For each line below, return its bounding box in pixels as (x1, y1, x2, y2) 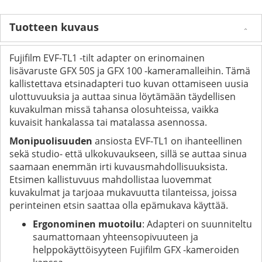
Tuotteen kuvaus (9, 19, 99, 34)
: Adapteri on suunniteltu (142, 217, 252, 230)
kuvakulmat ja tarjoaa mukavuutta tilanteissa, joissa (9, 185, 237, 199)
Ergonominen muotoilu (33, 217, 142, 230)
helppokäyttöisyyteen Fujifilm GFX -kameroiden (33, 243, 239, 256)
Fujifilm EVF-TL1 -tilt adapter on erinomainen (9, 51, 205, 64)
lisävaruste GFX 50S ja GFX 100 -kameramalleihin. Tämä (9, 64, 250, 77)
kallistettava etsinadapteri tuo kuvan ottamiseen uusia (9, 77, 249, 90)
